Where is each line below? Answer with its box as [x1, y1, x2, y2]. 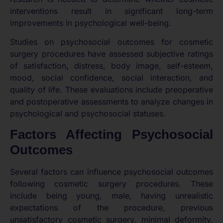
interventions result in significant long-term [10, 6, 213, 16]
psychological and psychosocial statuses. [10, 109, 166, 119]
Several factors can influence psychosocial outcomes [10, 166, 213, 177]
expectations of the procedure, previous [10, 202, 213, 213]
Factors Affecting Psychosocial [10, 126, 213, 142]
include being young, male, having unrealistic [10, 190, 213, 201]
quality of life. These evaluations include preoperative [10, 85, 213, 95]
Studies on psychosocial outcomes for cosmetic [10, 37, 213, 47]
